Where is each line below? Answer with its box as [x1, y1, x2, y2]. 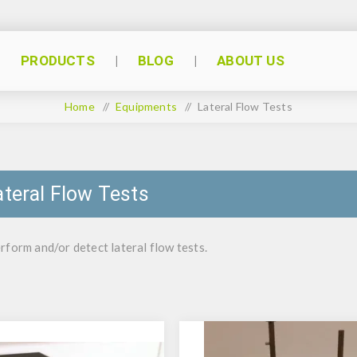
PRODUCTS [21, 53, 95, 69]
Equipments [116, 100, 177, 113]
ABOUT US [217, 53, 284, 69]
